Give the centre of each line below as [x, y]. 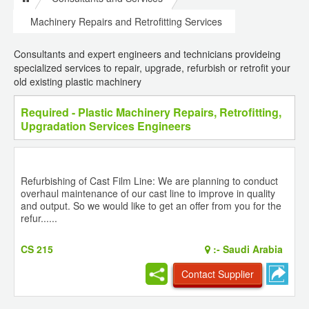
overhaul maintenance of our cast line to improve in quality [148, 193]
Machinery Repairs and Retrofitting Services [126, 22]
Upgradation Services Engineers [106, 126]
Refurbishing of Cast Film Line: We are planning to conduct [149, 181]
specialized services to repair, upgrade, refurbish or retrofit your [152, 68]
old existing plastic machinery [78, 82]
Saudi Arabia [251, 249]
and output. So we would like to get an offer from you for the [151, 206]
